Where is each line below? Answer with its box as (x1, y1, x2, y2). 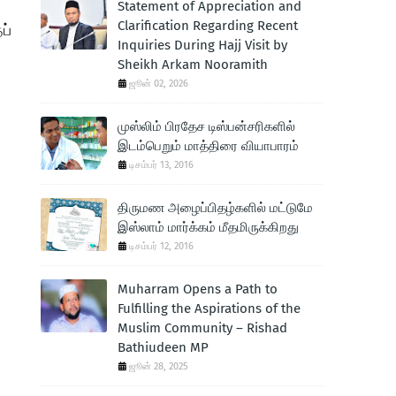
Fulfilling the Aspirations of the (118, 301, 301, 316)
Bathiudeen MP (118, 339, 209, 355)
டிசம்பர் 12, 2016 (129, 240, 194, 252)
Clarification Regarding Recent (118, 18, 298, 34)
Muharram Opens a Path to (118, 281, 278, 297)
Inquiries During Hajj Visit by (118, 37, 287, 53)
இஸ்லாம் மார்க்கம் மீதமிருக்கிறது (118, 219, 299, 235)
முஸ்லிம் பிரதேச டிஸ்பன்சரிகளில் (118, 118, 295, 134)
